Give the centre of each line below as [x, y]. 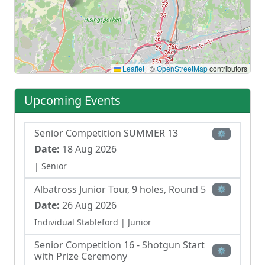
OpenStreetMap [182, 68]
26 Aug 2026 [88, 205]
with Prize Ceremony [81, 256]
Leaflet [132, 68]
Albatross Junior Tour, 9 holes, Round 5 [120, 189]
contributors [227, 68]
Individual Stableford [76, 222]
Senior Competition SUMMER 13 [106, 133]
